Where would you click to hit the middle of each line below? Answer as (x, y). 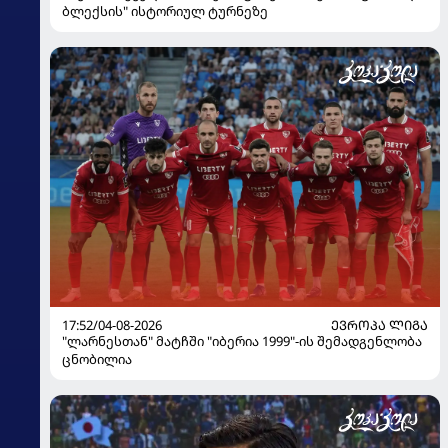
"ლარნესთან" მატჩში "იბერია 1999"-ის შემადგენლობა (242, 340)
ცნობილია (97, 358)
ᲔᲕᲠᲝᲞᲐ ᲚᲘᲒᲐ (379, 324)
